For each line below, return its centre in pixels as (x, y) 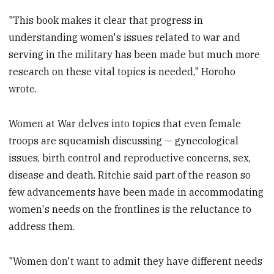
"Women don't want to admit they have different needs (136, 261)
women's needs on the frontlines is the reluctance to (130, 209)
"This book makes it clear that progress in (106, 20)
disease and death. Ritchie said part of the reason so (130, 175)
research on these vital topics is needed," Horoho (122, 72)
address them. (42, 227)
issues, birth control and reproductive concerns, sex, (130, 158)
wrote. (23, 89)
